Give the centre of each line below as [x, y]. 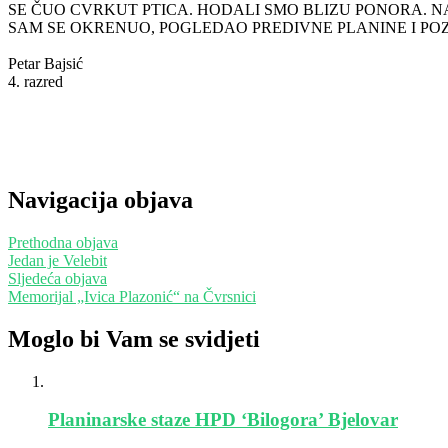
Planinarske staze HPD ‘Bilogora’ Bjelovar [223, 420]
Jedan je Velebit [57, 260]
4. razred [35, 81]
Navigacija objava [100, 199]
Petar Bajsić [45, 63]
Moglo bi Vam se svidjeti [134, 338]
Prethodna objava [63, 242]
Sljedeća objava [57, 278]
